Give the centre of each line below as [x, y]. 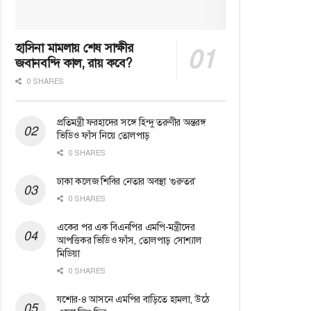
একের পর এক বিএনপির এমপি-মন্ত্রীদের [126, 227]
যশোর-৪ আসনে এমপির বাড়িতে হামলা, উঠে [133, 299]
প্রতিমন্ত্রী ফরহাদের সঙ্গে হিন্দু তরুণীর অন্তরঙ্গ [132, 122]
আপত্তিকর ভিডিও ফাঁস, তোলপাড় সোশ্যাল [129, 240]
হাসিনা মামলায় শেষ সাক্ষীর [74, 48]
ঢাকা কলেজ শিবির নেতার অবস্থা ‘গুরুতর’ [126, 181]
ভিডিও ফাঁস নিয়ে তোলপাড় [104, 135]
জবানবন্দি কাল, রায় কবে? [74, 63]
